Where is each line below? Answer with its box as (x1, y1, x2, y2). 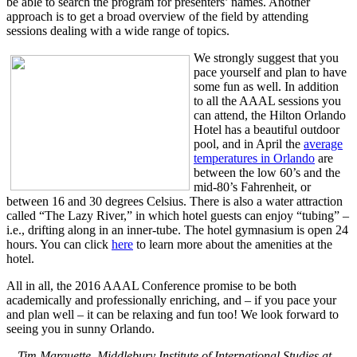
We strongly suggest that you (194, 51, 339, 65)
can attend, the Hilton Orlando (194, 108, 346, 122)
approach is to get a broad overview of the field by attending (6, 10, 308, 23)
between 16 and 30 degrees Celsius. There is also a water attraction (6, 194, 343, 208)
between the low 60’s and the (194, 166, 340, 179)
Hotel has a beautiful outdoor (194, 123, 339, 136)
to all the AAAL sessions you (194, 94, 341, 108)
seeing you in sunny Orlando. (6, 322, 155, 335)
